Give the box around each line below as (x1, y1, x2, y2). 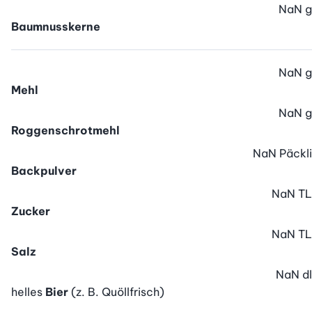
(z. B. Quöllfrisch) (71, 285, 164, 299)
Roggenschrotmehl (11, 123, 120, 138)
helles (11, 285, 45, 299)
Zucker (11, 204, 50, 219)
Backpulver (11, 164, 77, 178)
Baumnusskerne (11, 19, 100, 34)
